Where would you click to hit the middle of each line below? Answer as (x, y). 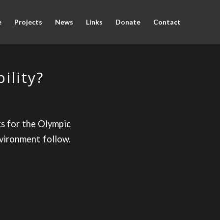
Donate (128, 22)
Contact (167, 22)
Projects (28, 22)
